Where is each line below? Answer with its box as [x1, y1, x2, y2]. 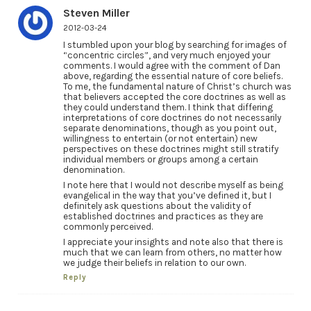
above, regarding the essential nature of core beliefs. [62, 71, 283, 82]
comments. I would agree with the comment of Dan [62, 60, 280, 72]
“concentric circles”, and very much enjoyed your [62, 50, 270, 61]
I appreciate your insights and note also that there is [62, 236, 283, 247]
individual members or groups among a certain [62, 154, 258, 165]
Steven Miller [62, 6, 130, 20]
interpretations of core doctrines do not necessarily [62, 112, 281, 124]
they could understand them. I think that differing [62, 102, 273, 113]
